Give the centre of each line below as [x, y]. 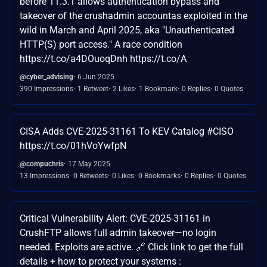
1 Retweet [93, 89]
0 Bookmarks [159, 176]
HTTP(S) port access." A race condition [101, 44]
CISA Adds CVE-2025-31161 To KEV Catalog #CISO [127, 131]
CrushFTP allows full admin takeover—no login [118, 232]
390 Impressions [46, 89]
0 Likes [123, 176]
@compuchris [42, 164]
